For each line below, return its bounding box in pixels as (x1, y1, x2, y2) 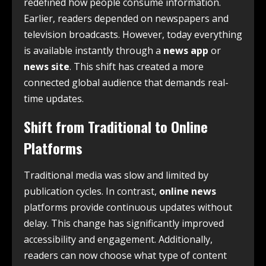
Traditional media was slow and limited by (24, 169, 208, 182)
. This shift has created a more (69, 60, 204, 74)
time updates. (24, 92, 84, 106)
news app (163, 44, 208, 58)
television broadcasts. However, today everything (24, 28, 242, 42)
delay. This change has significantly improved (24, 217, 224, 230)
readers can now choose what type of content (24, 249, 227, 262)
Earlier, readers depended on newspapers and (24, 12, 229, 26)
